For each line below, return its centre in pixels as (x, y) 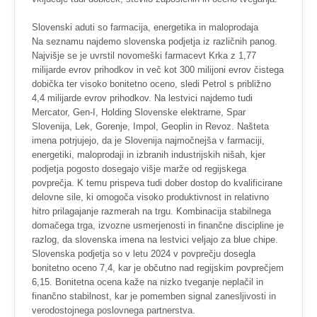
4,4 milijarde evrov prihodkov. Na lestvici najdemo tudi (142, 98)
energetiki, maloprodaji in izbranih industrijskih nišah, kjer (149, 155)
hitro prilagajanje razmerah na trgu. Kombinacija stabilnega (151, 211)
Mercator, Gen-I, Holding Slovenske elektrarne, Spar (139, 112)
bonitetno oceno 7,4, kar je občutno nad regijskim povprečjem (158, 268)
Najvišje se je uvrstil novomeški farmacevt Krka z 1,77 (144, 56)
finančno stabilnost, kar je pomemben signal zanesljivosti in (154, 296)
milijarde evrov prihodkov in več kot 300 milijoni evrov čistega (158, 70)
